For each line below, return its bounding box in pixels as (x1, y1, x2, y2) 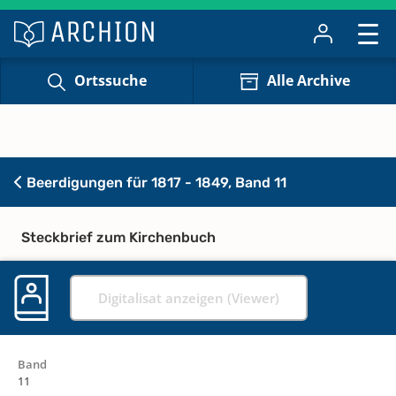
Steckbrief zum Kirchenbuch (21, 228, 216, 246)
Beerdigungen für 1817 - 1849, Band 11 (23, 173, 286, 191)
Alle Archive (266, 71, 350, 91)
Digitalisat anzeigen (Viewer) (98, 288, 279, 307)
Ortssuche (73, 71, 147, 91)
